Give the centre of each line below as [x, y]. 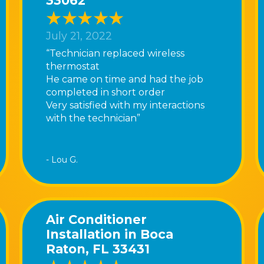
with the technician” [93, 118]
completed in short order [106, 92]
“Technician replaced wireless [115, 53]
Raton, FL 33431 [98, 249]
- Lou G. [62, 159]
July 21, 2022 [79, 36]
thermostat [73, 66]
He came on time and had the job [125, 79]
